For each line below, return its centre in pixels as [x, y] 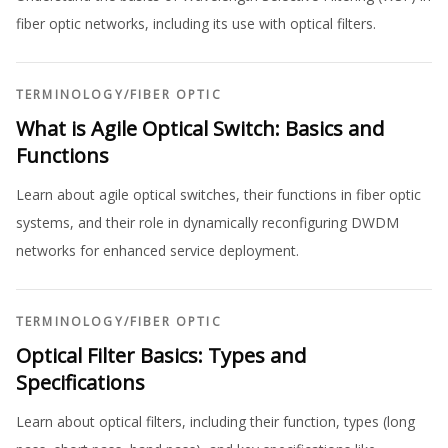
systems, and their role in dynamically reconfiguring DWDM [207, 222]
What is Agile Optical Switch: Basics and [200, 128]
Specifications [80, 382]
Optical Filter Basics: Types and [161, 355]
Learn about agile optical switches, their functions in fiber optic [218, 194]
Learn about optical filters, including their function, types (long [215, 421]
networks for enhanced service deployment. [157, 250]
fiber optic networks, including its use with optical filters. [196, 23]
